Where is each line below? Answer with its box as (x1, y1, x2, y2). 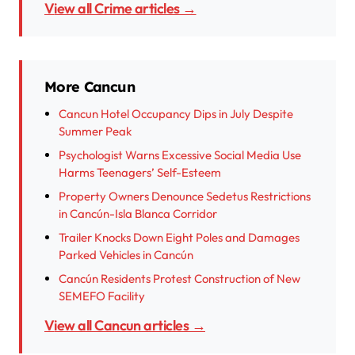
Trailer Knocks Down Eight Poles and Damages (59, 230, 300, 246)
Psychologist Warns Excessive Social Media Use (59, 147, 301, 163)
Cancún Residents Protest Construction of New (59, 271, 300, 287)
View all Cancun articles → (54, 316, 205, 335)
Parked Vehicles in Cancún (59, 247, 193, 263)
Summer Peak (59, 124, 132, 139)
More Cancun (44, 78, 135, 97)
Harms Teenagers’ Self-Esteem (59, 165, 221, 181)
